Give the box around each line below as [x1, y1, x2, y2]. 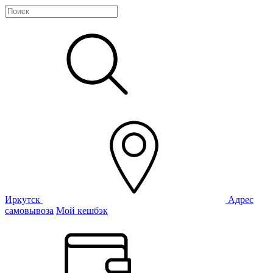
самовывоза [5, 205, 54, 216]
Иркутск [5, 194, 43, 205]
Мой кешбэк [56, 205, 108, 216]
